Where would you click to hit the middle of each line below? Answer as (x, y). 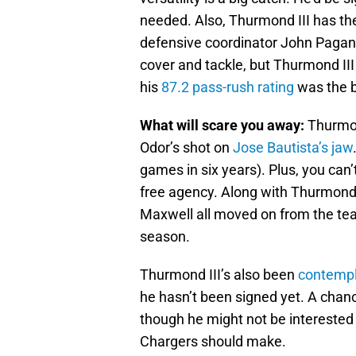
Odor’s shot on (186, 148)
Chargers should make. (213, 342)
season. (165, 237)
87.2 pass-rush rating (228, 87)
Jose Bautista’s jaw (293, 148)
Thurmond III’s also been (219, 275)
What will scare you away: (224, 126)
